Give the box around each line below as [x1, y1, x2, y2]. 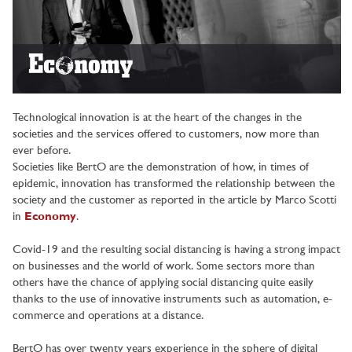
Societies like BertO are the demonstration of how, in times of [13, 162, 309, 174]
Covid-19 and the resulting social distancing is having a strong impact [13, 244, 340, 257]
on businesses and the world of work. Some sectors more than [13, 261, 315, 273]
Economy [24, 211, 76, 224]
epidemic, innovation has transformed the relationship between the [13, 178, 335, 191]
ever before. [13, 145, 71, 158]
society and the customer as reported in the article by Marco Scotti [13, 195, 336, 207]
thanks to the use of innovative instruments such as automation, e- [13, 294, 332, 306]
